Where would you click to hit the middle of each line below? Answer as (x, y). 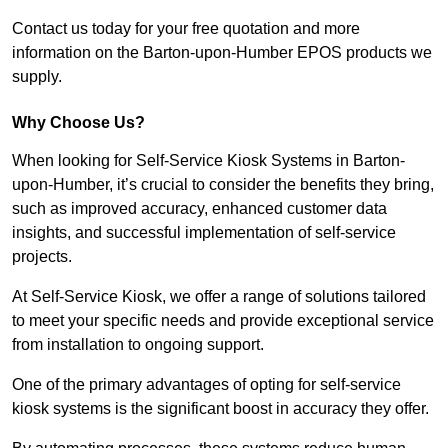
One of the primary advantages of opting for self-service (206, 385)
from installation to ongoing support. (138, 345)
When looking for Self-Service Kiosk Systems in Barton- (208, 161)
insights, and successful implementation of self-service (204, 233)
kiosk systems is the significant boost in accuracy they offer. (222, 409)
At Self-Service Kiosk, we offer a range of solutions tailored (219, 297)
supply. (37, 77)
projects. (44, 257)
